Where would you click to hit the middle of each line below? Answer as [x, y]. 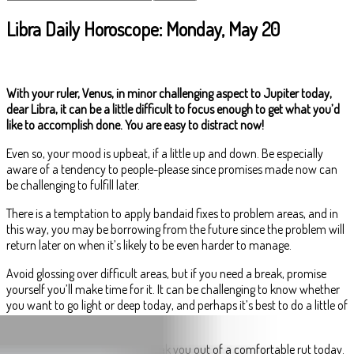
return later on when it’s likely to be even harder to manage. [149, 245]
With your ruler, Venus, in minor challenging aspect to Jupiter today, [169, 93]
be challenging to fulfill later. [73, 185]
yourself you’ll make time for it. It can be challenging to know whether [173, 289]
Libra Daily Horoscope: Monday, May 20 [143, 28]
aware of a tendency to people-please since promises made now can [172, 169]
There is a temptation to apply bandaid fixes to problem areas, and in [172, 213]
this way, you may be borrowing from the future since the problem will [175, 229]
